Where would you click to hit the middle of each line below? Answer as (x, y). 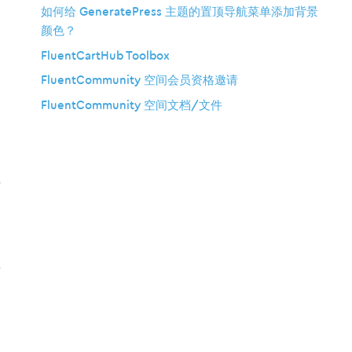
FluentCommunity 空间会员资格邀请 (139, 81)
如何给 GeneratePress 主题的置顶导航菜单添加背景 (180, 13)
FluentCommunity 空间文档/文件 (132, 105)
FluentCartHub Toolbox (105, 56)
